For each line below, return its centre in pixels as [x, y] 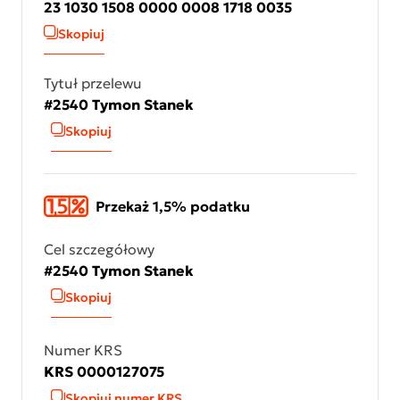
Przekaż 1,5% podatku [173, 206]
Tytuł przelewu [93, 83]
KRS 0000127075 [104, 371]
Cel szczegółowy [99, 249]
